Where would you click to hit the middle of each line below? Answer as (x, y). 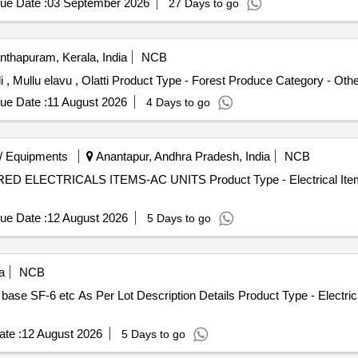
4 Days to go (178, 102)
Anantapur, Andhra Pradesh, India (181, 156)
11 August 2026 (87, 102)
